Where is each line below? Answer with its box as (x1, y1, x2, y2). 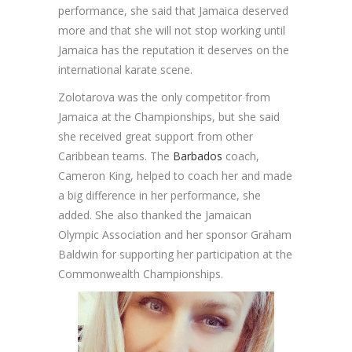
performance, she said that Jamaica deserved (58, 2, 288, 18)
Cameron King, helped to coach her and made (58, 167, 292, 183)
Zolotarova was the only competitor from (58, 89, 270, 104)
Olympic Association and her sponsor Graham (58, 226, 291, 242)
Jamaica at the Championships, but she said (58, 108, 280, 124)
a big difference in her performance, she (58, 187, 261, 203)
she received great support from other (58, 128, 253, 144)
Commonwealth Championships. (58, 266, 223, 281)
